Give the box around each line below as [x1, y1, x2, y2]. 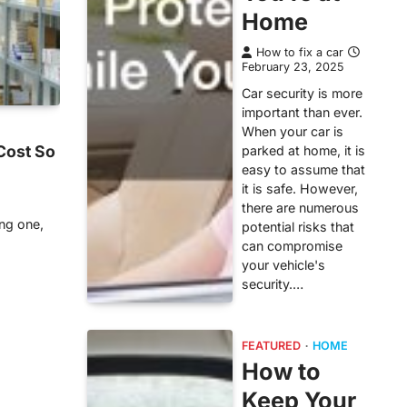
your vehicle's [242, 257, 325, 273]
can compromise [242, 238, 342, 253]
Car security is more [242, 85, 362, 101]
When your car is [242, 124, 343, 139]
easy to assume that [242, 162, 365, 177]
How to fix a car [256, 45, 343, 59]
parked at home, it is [242, 143, 365, 158]
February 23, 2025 [242, 60, 343, 74]
